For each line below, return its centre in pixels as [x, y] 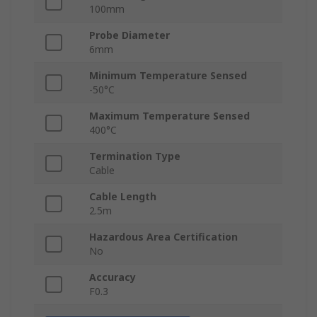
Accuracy [113, 277]
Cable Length [123, 197]
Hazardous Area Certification [163, 237]
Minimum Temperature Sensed [168, 76]
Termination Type [135, 156]
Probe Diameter [129, 35]
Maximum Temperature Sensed [169, 116]
